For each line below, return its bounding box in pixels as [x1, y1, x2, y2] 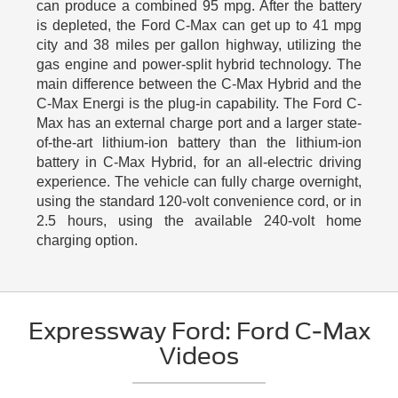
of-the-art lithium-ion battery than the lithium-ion [36, 134, 362, 150]
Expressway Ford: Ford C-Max [28, 316, 370, 345]
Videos [159, 341, 239, 370]
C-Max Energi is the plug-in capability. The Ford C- [36, 95, 362, 111]
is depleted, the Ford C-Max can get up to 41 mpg [36, 17, 362, 33]
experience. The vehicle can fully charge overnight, [36, 173, 362, 189]
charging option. [36, 232, 139, 248]
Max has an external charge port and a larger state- [36, 115, 362, 131]
